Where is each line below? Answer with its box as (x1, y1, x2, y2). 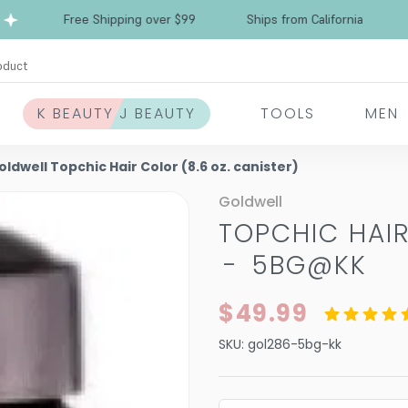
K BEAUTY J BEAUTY (37, 103, 196, 124)
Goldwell (219, 191, 282, 212)
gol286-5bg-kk (248, 334, 342, 353)
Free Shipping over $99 (18, 11, 151, 27)
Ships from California (201, 11, 319, 27)
